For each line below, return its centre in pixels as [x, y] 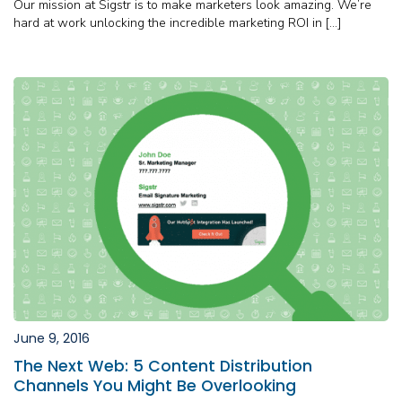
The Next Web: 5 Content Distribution [163, 366]
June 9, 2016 [52, 338]
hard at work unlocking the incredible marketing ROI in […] [178, 22]
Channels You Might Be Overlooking [155, 385]
